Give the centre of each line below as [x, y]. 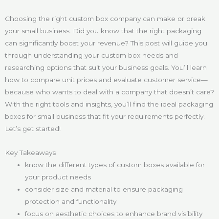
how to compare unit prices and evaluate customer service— [106, 79]
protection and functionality [71, 201]
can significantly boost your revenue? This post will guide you [106, 43]
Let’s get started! [33, 128]
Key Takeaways [30, 152]
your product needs [58, 177]
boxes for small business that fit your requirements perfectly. [105, 116]
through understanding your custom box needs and [91, 55]
